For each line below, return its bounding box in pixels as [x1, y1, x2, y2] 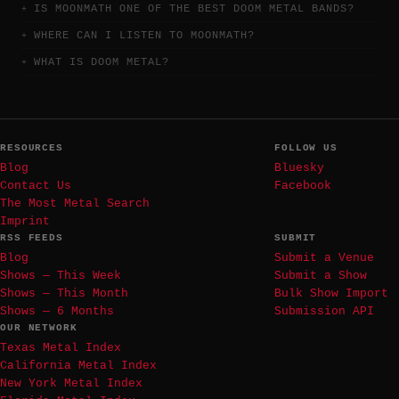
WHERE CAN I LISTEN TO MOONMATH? [34, 28, 255, 42]
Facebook [274, 178, 331, 192]
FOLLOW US [274, 142, 338, 153]
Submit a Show [274, 268, 367, 282]
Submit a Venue [274, 250, 374, 265]
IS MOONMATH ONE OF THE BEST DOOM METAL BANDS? [34, 3, 354, 16]
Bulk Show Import [274, 286, 388, 300]
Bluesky [274, 160, 324, 175]
